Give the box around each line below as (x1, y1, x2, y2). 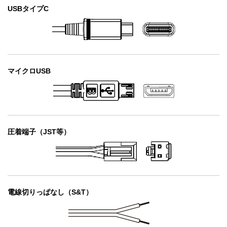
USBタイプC (8, 5, 49, 13)
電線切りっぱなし (8, 188, 64, 197)
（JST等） (36, 128, 70, 136)
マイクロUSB (8, 67, 51, 75)
